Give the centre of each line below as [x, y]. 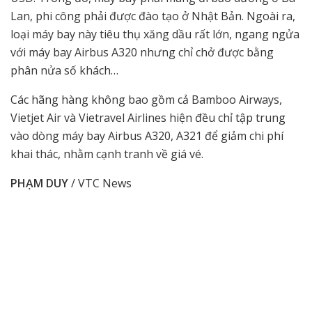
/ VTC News [100, 183]
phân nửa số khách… [64, 70]
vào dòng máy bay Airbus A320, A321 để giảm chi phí [147, 135]
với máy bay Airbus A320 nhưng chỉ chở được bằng [142, 52]
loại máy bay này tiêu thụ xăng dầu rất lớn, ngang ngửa [155, 34]
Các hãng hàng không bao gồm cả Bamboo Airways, [146, 99]
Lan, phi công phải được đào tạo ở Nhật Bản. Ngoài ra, [153, 16]
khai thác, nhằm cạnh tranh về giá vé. [107, 154]
